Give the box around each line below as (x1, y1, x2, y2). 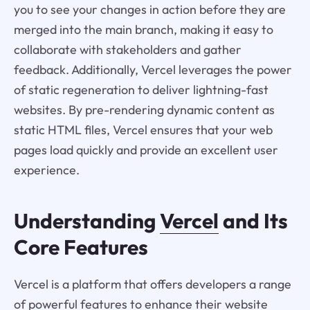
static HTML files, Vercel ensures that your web (13, 122, 273, 138)
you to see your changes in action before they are (13, 1, 286, 18)
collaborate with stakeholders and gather (13, 42, 241, 58)
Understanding (13, 208, 160, 235)
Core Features (13, 234, 148, 261)
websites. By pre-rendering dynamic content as (13, 102, 275, 118)
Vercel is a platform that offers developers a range (13, 276, 291, 293)
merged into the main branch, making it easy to (13, 21, 273, 38)
